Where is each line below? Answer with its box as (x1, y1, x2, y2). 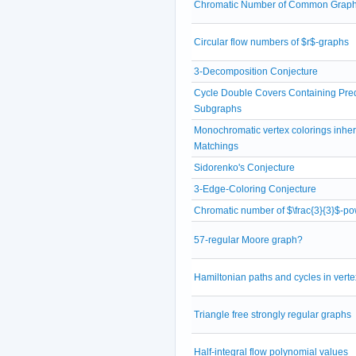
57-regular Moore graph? (194, 234, 303, 246)
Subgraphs (194, 103, 242, 114)
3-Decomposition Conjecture (194, 65, 318, 77)
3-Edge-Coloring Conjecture (194, 183, 316, 195)
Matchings (194, 140, 238, 152)
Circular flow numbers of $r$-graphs (194, 36, 349, 48)
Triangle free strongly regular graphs (194, 308, 351, 320)
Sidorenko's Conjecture (194, 161, 295, 173)
